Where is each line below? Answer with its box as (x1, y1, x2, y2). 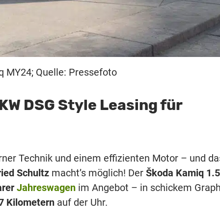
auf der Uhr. (55, 196, 108, 208)
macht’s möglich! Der (49, 166, 146, 179)
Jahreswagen (17, 181, 76, 193)
